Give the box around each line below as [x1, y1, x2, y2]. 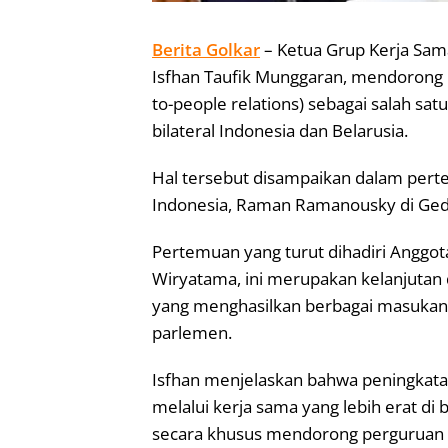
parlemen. [152, 320, 232, 344]
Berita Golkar [152, 37, 260, 61]
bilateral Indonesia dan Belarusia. [152, 118, 408, 142]
